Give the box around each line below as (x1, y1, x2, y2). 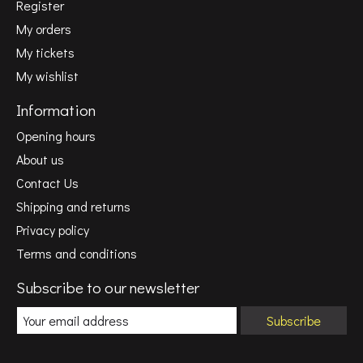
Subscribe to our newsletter (16, 277, 199, 298)
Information (16, 100, 96, 121)
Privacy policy (16, 221, 89, 239)
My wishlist (16, 67, 79, 85)
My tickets (16, 44, 75, 62)
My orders (16, 20, 71, 38)
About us (16, 151, 64, 169)
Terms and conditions (16, 245, 137, 263)
